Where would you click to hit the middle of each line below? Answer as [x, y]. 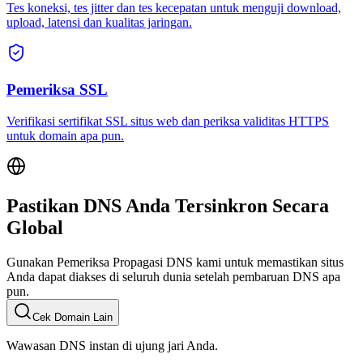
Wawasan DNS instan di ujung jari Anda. [112, 345]
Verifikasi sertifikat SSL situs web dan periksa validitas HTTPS [168, 121]
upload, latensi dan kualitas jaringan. [99, 23]
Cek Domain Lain [73, 317]
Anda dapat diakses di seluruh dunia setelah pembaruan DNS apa [173, 276]
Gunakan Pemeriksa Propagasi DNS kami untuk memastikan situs [175, 262]
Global [35, 227]
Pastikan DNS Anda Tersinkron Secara [168, 205]
